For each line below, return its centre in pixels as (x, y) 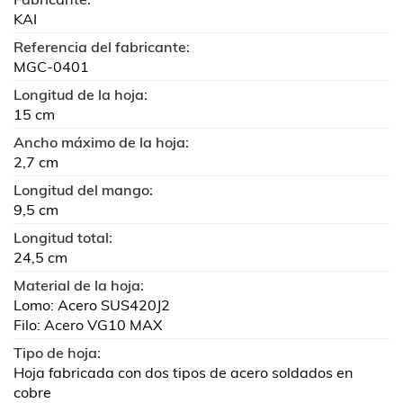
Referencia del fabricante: (102, 46)
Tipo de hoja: (57, 352)
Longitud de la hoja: (81, 94)
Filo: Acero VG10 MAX (88, 324)
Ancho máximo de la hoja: (101, 142)
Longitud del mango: (83, 189)
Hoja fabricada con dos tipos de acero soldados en (183, 372)
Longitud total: (63, 237)
